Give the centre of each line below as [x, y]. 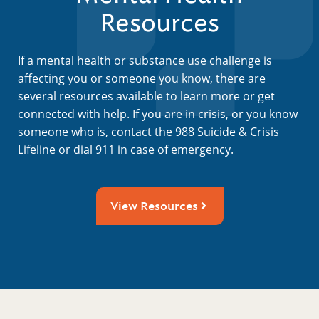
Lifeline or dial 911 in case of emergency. [126, 149]
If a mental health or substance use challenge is [145, 60]
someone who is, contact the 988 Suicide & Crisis [148, 131]
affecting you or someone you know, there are [142, 78]
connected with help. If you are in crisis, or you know [158, 114]
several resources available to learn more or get [146, 96]
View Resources [154, 206]
